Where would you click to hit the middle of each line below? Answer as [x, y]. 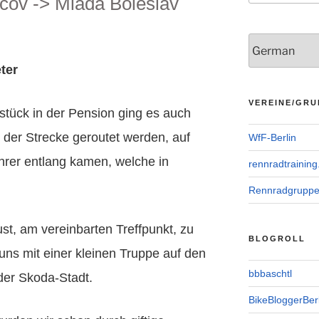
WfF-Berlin [272, 138]
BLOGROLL [277, 239]
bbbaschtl [270, 274]
